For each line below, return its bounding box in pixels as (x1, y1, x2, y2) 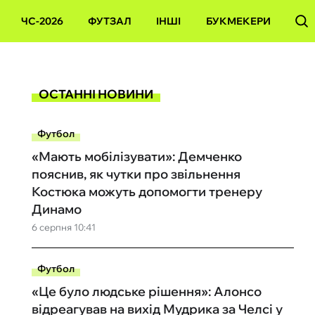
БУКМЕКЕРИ (205, 15, 271, 27)
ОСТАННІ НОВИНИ (38, 86, 153, 101)
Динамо (31, 201, 82, 217)
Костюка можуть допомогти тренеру (31, 184, 262, 200)
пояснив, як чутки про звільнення (31, 166, 240, 182)
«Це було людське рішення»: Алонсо (31, 283, 262, 300)
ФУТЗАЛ (88, 15, 132, 27)
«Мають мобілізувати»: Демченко (31, 148, 242, 165)
